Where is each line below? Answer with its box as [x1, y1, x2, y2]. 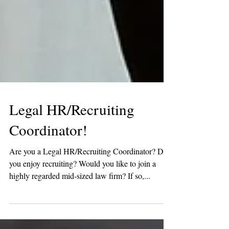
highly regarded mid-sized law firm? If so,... [128, 207, 150, 218]
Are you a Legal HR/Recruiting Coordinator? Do [9, 182, 168, 193]
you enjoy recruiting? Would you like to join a [9, 195, 156, 205]
